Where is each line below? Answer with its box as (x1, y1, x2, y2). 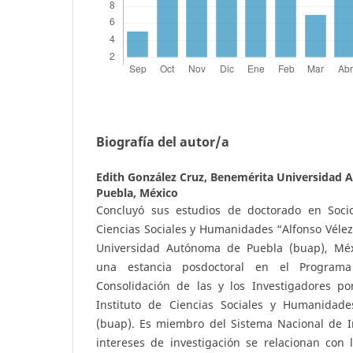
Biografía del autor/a (96, 133, 229, 151)
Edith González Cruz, (96, 169, 210, 185)
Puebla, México (96, 185, 178, 201)
